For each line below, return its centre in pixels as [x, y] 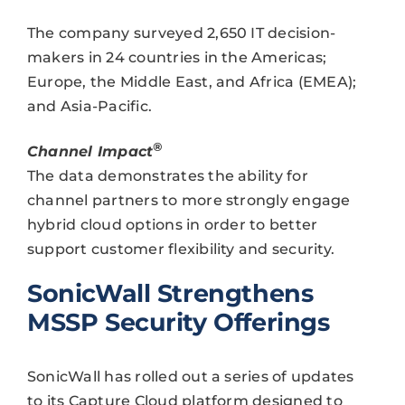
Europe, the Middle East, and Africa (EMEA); [192, 81]
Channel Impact [90, 152]
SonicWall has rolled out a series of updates [190, 377]
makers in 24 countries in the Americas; [177, 57]
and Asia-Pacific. [89, 106]
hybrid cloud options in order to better [172, 225]
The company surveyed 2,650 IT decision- [181, 33]
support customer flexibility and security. [181, 250]
